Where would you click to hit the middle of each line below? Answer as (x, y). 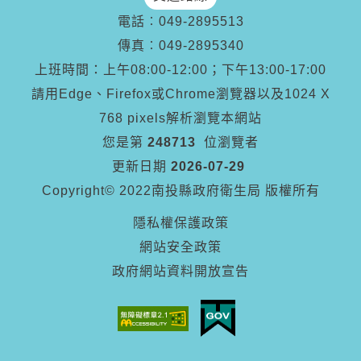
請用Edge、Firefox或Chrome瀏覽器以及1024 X (180, 94)
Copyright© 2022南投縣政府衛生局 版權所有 (180, 191)
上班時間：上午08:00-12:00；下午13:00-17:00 (180, 70)
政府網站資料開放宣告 (180, 271)
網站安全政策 (180, 247)
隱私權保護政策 (180, 223)
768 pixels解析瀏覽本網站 (180, 118)
